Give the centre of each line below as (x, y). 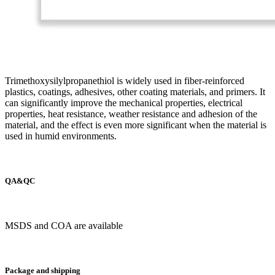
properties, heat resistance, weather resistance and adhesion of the (131, 114)
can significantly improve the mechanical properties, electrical (124, 103)
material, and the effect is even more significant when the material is (136, 125)
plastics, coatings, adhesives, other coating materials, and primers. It (135, 91)
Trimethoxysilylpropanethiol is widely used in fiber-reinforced (125, 80)
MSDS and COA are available (64, 225)
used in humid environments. (61, 136)
